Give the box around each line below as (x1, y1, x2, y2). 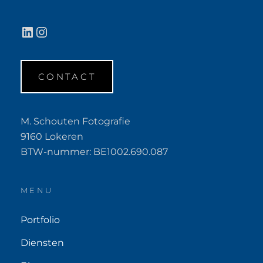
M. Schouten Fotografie (21, 115, 130, 127)
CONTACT (38, 70, 96, 82)
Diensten (21, 237, 64, 248)
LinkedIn (20, 22, 80, 40)
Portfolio (21, 214, 60, 225)
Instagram (34, 22, 106, 40)
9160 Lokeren (21, 130, 83, 142)
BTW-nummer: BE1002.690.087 (21, 146, 168, 157)
